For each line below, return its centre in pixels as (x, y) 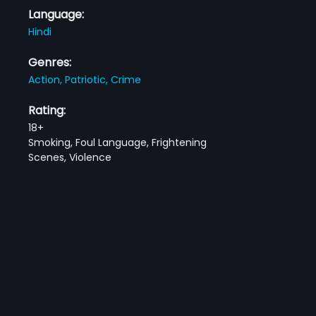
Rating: (47, 110)
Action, (47, 79)
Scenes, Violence (70, 157)
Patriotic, (88, 79)
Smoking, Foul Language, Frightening (118, 142)
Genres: (50, 62)
